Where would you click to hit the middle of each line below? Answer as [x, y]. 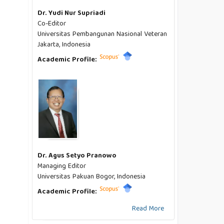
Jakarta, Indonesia [64, 45]
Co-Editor [52, 24]
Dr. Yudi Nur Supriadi [72, 13]
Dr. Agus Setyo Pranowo [77, 156]
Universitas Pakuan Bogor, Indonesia [92, 177]
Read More [148, 209]
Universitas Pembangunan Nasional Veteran [102, 34]
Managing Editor [62, 166]
